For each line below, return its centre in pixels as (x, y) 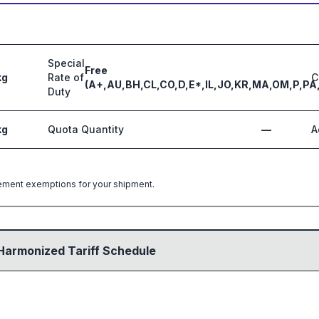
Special (66, 63)
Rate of (66, 77)
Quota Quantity (86, 129)
